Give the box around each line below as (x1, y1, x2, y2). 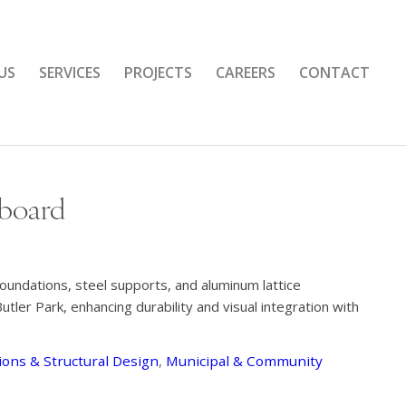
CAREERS (216, 63, 276, 82)
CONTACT (299, 63, 371, 82)
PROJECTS (124, 63, 193, 82)
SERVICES (39, 63, 101, 82)
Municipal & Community (166, 351, 323, 370)
